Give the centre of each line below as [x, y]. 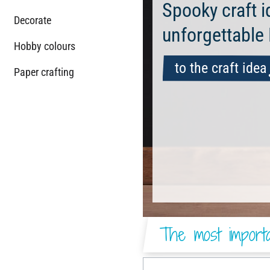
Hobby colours [45, 46]
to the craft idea [221, 68]
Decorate [33, 20]
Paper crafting [44, 72]
